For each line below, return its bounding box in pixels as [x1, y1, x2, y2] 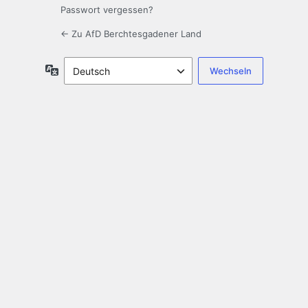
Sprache [58, 63, 96, 76]
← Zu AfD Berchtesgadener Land [60, 28, 201, 40]
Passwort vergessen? [60, 4, 153, 16]
